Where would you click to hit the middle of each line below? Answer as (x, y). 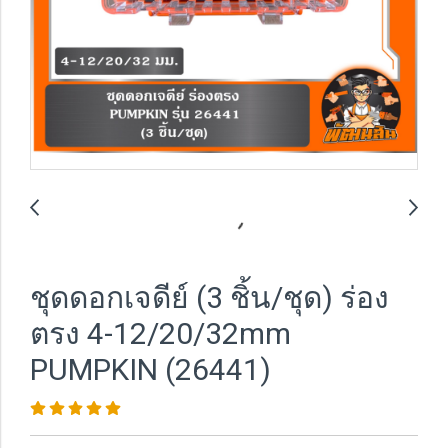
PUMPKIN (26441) (150, 369)
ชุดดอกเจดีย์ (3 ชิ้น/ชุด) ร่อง (209, 297)
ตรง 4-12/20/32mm (160, 333)
